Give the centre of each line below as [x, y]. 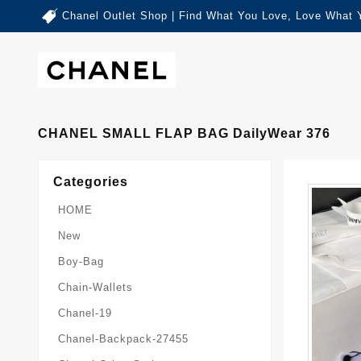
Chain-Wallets [95, 287]
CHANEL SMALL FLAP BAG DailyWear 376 [184, 133]
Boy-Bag [81, 261]
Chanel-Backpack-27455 [123, 338]
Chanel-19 [85, 313]
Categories [91, 181]
